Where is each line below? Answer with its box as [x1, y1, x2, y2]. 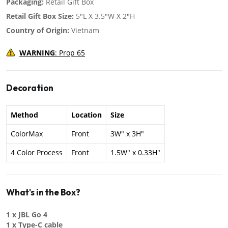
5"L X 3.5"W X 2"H [74, 11, 135, 21]
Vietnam [69, 25, 99, 36]
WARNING [19, 48, 55, 58]
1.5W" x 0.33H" [110, 148, 160, 158]
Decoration [6, 82, 54, 94]
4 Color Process [11, 148, 63, 158]
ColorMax [11, 129, 43, 139]
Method [11, 110, 38, 120]
